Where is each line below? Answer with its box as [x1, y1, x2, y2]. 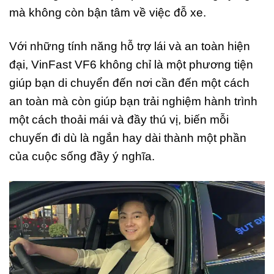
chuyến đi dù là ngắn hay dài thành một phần [9, 131, 246, 144]
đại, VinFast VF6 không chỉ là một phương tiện [9, 57, 253, 71]
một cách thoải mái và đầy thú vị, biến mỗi [9, 113, 229, 126]
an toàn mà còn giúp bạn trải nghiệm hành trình [9, 94, 257, 108]
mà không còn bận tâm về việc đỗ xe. [9, 6, 206, 19]
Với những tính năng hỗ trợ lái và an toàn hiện [9, 39, 250, 53]
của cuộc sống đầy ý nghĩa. [9, 149, 155, 163]
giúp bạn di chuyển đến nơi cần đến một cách [9, 76, 250, 89]
